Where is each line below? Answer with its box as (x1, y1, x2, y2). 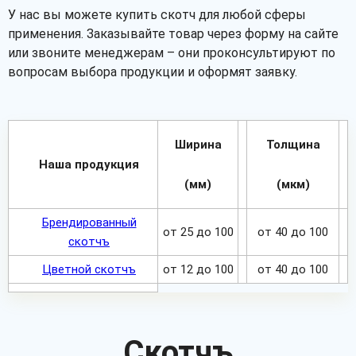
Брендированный (41, 215, 137, 230)
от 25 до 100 (162, 225, 234, 239)
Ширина (174, 137, 222, 152)
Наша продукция (39, 157, 139, 172)
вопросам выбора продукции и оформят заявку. (8, 64, 297, 79)
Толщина (265, 137, 320, 152)
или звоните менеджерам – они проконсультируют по (8, 45, 335, 60)
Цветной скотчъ (42, 262, 136, 277)
